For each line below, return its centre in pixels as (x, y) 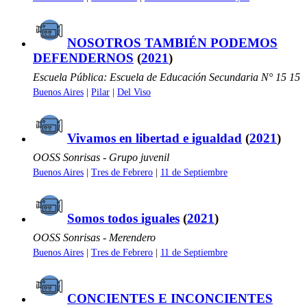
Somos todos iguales (123, 218)
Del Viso (134, 92)
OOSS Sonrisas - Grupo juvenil (101, 157)
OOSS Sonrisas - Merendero (94, 237)
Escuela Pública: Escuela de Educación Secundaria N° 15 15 (167, 77)
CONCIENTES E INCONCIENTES (170, 298)
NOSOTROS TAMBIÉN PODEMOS (172, 42)
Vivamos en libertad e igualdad (155, 138)
